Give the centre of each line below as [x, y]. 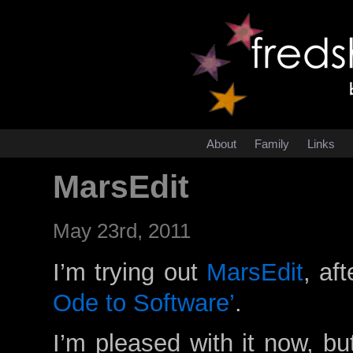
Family [272, 144]
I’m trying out [130, 272]
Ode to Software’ [144, 303]
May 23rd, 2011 [122, 231]
